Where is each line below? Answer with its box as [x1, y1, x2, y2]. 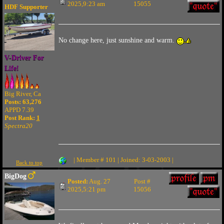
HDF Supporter [4, 3, 48, 10]
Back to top [16, 159, 42, 165]
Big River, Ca [4, 90, 41, 97]
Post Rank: [4, 114, 36, 121]
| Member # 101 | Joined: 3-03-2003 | [73, 156, 173, 163]
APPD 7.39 [4, 106, 34, 113]
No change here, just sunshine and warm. [58, 36, 176, 44]
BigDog [4, 172, 26, 180]
